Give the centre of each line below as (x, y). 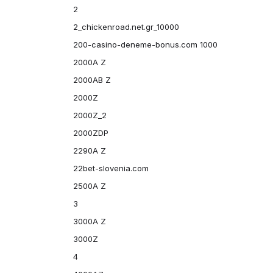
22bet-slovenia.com (111, 168)
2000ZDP (90, 133)
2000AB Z (92, 80)
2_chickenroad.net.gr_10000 (126, 27)
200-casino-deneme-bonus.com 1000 (145, 44)
